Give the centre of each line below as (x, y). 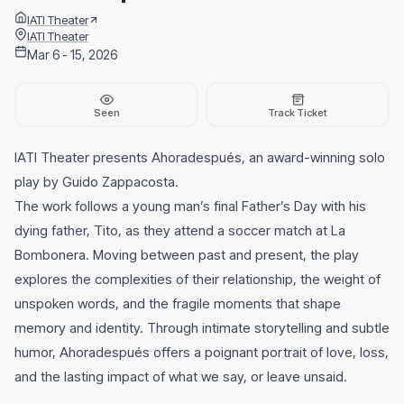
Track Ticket (298, 112)
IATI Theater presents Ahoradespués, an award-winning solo (200, 158)
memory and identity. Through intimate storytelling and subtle (202, 328)
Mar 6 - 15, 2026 (72, 55)
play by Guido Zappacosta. (96, 182)
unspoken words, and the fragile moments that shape (178, 304)
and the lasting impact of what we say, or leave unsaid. (181, 377)
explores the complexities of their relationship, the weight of (197, 280)
